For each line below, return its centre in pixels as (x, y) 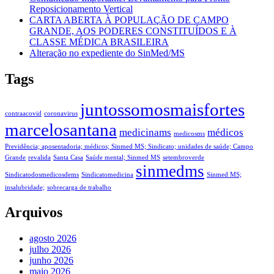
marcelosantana (61, 129)
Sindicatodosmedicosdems (42, 174)
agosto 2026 (53, 238)
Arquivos (34, 212)
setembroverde (183, 157)
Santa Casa (68, 157)
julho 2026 (50, 249)
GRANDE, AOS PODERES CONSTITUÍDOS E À (133, 31)
